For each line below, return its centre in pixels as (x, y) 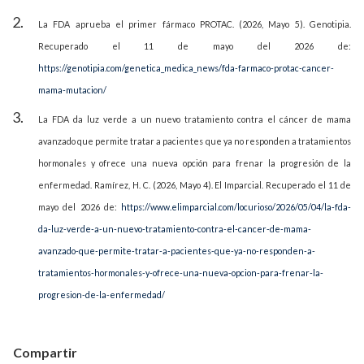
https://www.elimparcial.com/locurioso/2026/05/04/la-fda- (236, 207)
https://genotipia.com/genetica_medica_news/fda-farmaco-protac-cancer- (186, 68)
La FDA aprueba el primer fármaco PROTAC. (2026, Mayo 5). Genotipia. (195, 24)
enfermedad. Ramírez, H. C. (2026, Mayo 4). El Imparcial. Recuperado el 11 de (195, 185)
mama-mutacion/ (72, 90)
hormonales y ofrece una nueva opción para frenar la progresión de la (195, 163)
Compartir (45, 353)
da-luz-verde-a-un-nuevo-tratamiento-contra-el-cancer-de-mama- (175, 229)
